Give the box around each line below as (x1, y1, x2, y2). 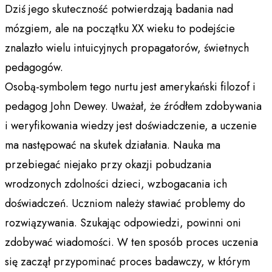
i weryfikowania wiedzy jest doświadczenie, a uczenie (5, 117, 257, 134)
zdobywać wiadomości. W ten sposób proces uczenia (5, 234, 258, 250)
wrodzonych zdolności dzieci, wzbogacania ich (5, 175, 227, 192)
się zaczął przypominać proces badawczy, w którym (5, 253, 250, 270)
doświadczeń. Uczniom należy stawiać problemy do (5, 195, 245, 211)
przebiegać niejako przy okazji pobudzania (5, 156, 211, 172)
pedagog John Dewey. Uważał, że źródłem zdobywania (5, 98, 262, 114)
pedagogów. (5, 59, 63, 75)
